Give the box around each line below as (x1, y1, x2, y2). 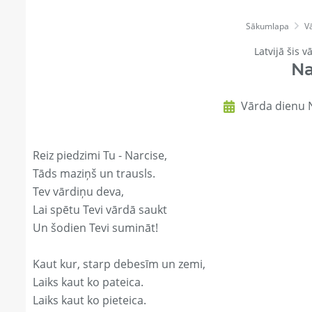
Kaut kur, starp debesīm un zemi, (33, 256, 205, 272)
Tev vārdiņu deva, (33, 184, 124, 200)
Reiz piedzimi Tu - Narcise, (33, 148, 167, 164)
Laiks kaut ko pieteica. (33, 292, 146, 309)
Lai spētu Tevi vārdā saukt (33, 202, 167, 218)
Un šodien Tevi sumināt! (33, 220, 158, 236)
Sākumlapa (246, 20, 289, 33)
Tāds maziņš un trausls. (33, 166, 155, 182)
